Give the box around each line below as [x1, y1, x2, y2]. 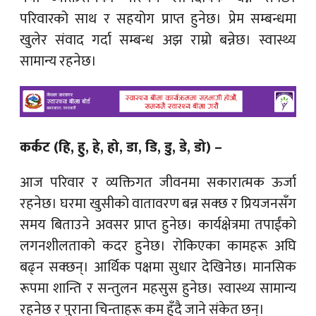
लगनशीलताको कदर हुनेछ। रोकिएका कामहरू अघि [20, 233, 296, 258]
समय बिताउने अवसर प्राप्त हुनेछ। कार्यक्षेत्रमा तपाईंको [20, 212, 296, 237]
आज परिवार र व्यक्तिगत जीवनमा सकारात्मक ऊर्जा [20, 170, 296, 195]
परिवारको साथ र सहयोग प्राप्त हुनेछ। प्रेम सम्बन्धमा [20, 6, 296, 31]
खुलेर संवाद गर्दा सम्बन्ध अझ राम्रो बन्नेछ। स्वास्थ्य [20, 28, 296, 52]
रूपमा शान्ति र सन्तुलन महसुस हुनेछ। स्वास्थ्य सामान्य [20, 276, 296, 300]
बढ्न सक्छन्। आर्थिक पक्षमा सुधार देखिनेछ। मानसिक [20, 255, 296, 279]
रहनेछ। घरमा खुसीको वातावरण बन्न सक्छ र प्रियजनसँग [20, 191, 296, 216]
